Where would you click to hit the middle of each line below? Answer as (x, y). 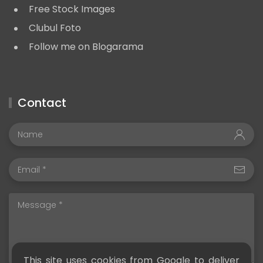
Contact (42, 103)
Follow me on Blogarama (86, 47)
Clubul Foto (55, 28)
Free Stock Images (72, 9)
